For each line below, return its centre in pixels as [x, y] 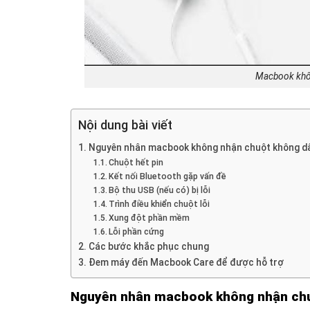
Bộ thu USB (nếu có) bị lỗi [160, 190]
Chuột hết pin [136, 162]
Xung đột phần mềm [149, 218]
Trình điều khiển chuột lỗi [159, 204]
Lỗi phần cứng [137, 231]
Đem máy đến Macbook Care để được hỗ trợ [186, 262]
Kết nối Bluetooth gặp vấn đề [168, 176]
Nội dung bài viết [125, 125]
